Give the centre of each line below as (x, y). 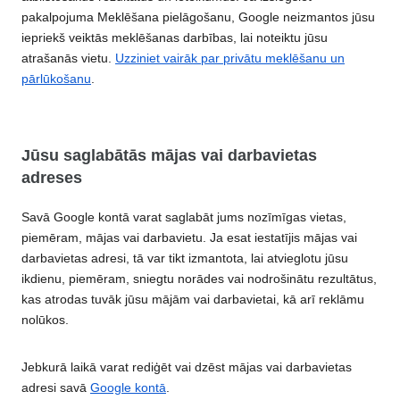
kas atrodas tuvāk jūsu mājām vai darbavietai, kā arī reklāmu (193, 299)
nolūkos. (45, 319)
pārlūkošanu (56, 78)
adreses (52, 177)
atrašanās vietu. (68, 58)
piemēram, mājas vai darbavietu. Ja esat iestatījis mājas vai (189, 237)
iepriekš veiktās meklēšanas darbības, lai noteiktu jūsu (175, 37)
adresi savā (56, 387)
